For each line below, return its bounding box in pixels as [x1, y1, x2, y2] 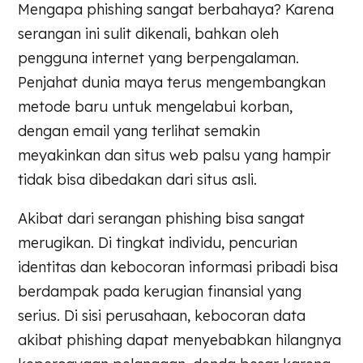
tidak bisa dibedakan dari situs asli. [18, 169, 258, 189]
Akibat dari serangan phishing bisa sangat [18, 208, 305, 228]
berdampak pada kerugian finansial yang [18, 281, 302, 301]
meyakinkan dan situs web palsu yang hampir [18, 145, 331, 164]
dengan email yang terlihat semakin [18, 121, 261, 140]
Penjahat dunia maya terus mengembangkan [18, 72, 327, 92]
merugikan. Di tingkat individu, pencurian [18, 233, 298, 252]
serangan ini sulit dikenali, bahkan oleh [18, 23, 280, 43]
